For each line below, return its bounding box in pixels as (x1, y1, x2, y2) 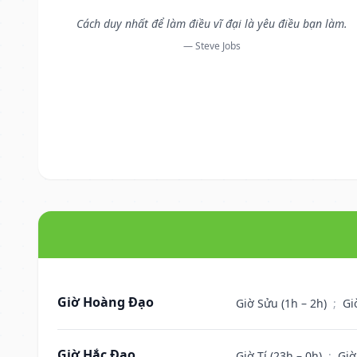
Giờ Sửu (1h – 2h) (236, 295, 330, 311)
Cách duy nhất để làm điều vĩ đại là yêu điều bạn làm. (76, 15, 347, 31)
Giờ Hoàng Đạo (57, 292, 154, 311)
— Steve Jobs (182, 38, 241, 53)
